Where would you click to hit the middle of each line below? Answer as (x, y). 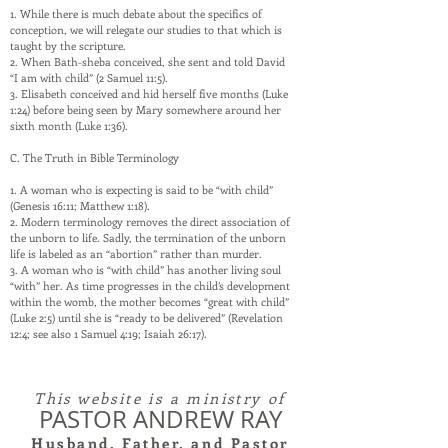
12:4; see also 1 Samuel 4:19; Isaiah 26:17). (108, 333)
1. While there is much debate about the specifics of (136, 13)
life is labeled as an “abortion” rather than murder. (136, 253)
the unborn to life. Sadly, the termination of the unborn (148, 237)
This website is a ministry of (160, 398)
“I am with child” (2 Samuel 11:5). (89, 77)
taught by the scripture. (68, 45)
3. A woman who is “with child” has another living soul (145, 269)
